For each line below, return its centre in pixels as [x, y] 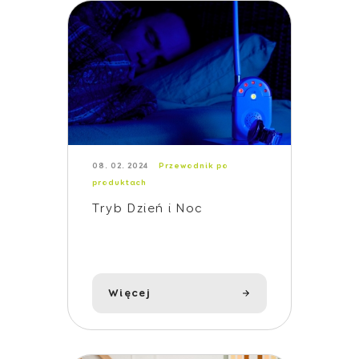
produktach [120, 183]
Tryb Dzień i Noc [148, 209]
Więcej [130, 293]
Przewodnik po [194, 166]
